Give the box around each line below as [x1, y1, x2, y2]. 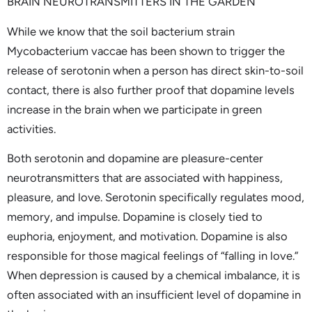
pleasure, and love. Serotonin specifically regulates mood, [7, 190, 304, 205]
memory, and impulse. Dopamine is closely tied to [7, 210, 263, 224]
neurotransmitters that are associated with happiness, [7, 171, 283, 185]
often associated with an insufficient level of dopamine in [7, 288, 301, 302]
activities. [7, 121, 56, 136]
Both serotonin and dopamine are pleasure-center [7, 151, 263, 166]
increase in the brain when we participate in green [7, 102, 262, 116]
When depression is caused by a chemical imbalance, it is [7, 268, 300, 283]
